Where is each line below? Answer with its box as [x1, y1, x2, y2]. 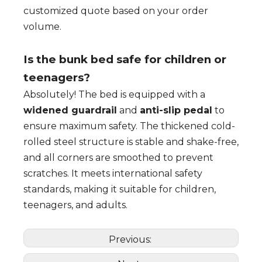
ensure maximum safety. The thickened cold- [23, 120, 235, 132]
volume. [23, 21, 61, 33]
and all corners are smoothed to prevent [23, 152, 213, 164]
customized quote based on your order [23, 5, 208, 17]
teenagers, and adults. [23, 199, 127, 211]
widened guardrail [23, 105, 117, 116]
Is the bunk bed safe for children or [23, 53, 226, 67]
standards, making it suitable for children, [23, 184, 216, 195]
